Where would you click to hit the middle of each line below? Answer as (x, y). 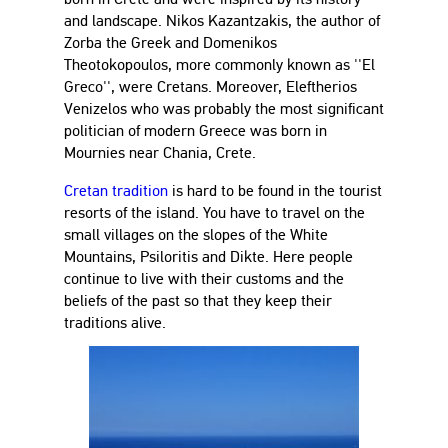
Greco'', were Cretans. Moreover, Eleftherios (210, 86)
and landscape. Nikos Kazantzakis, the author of (222, 20)
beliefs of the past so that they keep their (198, 300)
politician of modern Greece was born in (195, 130)
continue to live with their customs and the (204, 278)
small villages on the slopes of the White (196, 234)
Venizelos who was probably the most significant (224, 108)
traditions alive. (115, 322)
